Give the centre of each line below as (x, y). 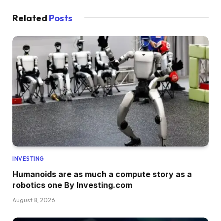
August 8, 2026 (34, 200)
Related (31, 18)
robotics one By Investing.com (72, 185)
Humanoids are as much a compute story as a (102, 174)
